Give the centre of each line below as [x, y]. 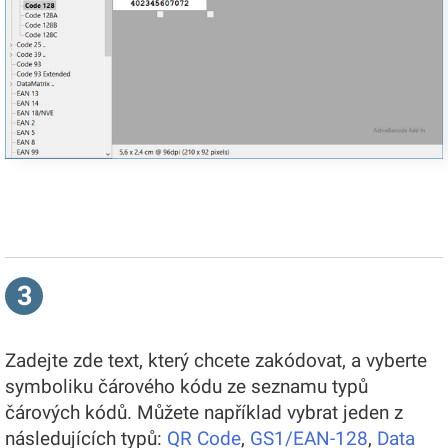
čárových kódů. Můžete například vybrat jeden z [204, 412]
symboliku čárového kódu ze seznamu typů [186, 386]
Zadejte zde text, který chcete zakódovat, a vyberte [216, 360]
